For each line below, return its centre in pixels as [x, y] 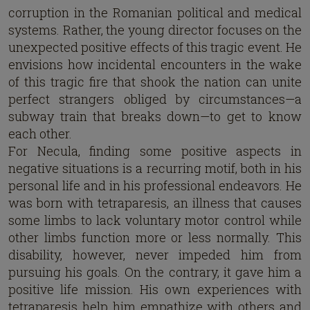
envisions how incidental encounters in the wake [155, 65]
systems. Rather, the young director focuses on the [155, 30]
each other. [40, 134]
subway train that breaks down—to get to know [155, 117]
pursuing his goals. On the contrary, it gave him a [155, 272]
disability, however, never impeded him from [155, 255]
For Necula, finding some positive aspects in [155, 151]
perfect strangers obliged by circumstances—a [155, 99]
